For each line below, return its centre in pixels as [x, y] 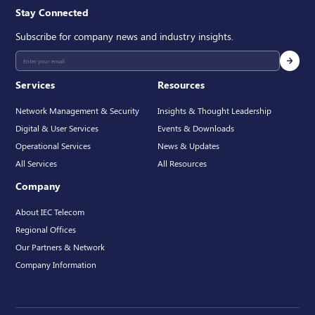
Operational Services [53, 145]
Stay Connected [52, 13]
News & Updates [188, 145]
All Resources [182, 163]
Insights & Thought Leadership [214, 110]
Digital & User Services [57, 128]
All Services [36, 163]
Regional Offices [46, 229]
